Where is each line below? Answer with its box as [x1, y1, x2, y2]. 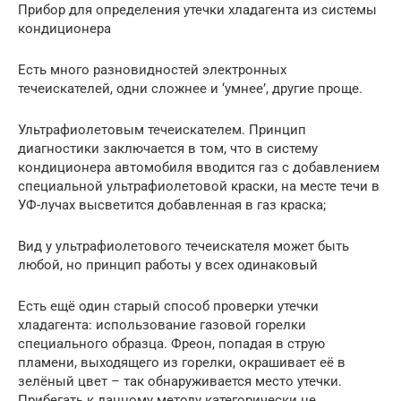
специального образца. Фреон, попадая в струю [18, 336, 325, 353]
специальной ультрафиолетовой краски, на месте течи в [18, 178, 380, 195]
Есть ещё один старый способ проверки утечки [18, 298, 319, 315]
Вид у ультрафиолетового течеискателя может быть [18, 238, 349, 255]
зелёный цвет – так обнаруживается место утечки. [18, 373, 342, 390]
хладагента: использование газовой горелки [18, 317, 306, 334]
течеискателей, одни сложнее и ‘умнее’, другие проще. [18, 81, 363, 98]
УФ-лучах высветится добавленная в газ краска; [18, 197, 326, 214]
